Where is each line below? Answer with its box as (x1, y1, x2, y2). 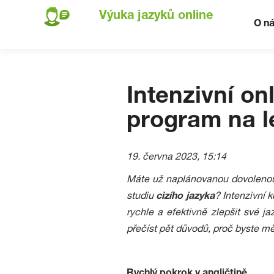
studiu (127, 192, 157, 202)
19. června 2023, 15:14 (127, 153, 226, 163)
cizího (156, 192, 183, 202)
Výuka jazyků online (99, 10, 213, 23)
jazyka (185, 192, 215, 202)
